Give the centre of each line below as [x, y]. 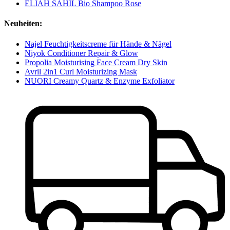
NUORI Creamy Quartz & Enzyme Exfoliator [100, 81]
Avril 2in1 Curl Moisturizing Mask [81, 71]
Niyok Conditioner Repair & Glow [81, 53]
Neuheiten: [23, 24]
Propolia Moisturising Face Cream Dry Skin [96, 62]
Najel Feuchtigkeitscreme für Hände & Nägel [98, 44]
